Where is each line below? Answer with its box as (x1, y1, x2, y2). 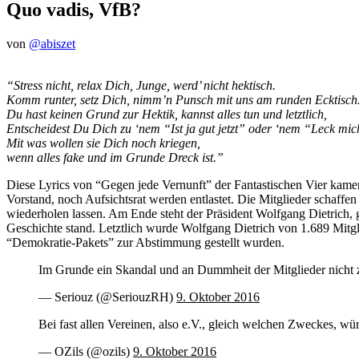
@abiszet (29, 36, 75, 50)
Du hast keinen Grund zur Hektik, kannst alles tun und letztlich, (6, 107, 327, 121)
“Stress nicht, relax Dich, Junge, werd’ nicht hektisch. (6, 78, 276, 92)
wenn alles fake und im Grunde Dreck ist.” (6, 150, 224, 164)
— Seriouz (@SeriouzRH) (38, 289, 176, 304)
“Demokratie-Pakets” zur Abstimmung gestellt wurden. (6, 235, 284, 249)
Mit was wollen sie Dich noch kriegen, (6, 135, 200, 150)
